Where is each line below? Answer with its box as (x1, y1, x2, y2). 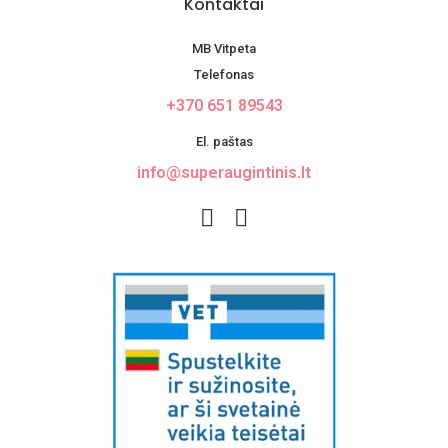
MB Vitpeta (192, 41, 256, 57)
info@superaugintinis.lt (137, 163, 311, 183)
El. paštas (195, 134, 253, 150)
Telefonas (194, 67, 254, 83)
